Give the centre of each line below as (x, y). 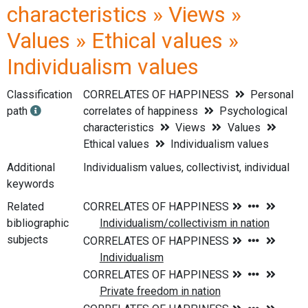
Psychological (252, 111)
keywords (31, 184)
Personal (271, 95)
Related (25, 207)
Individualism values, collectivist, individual (186, 167)
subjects (27, 240)
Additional (31, 167)
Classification (40, 95)
